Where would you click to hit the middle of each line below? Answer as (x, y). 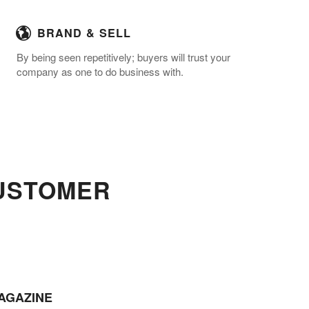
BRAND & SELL (84, 33)
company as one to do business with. (100, 72)
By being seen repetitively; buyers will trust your (123, 57)
